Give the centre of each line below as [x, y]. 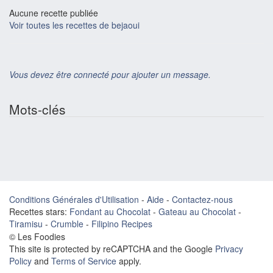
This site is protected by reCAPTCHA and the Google [112, 248]
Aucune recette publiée [54, 12]
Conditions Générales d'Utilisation [74, 199]
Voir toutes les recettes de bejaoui [74, 25]
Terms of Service [84, 261]
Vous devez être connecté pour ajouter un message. [110, 74]
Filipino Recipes [122, 223]
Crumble [67, 223]
